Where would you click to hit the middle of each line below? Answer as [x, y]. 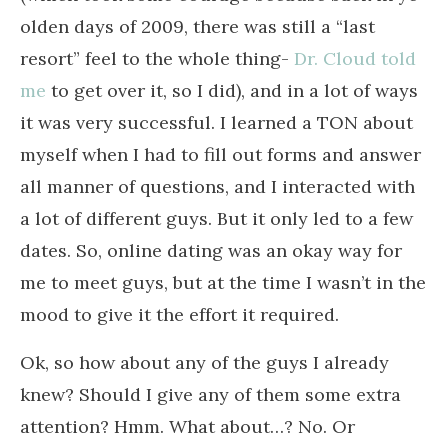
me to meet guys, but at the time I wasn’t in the [223, 282]
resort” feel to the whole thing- [157, 58]
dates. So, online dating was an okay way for [211, 250]
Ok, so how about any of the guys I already [204, 362]
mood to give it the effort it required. [179, 314]
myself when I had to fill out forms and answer [220, 154]
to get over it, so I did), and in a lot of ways [232, 90]
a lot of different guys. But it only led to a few [216, 218]
